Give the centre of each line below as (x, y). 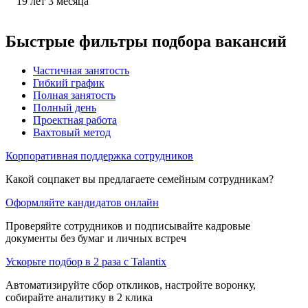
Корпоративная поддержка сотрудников (99, 155)
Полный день (65, 107)
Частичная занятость (81, 70)
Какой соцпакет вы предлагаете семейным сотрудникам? (140, 179)
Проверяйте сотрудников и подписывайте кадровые (128, 225)
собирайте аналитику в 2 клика (79, 297)
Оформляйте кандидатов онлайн (82, 202)
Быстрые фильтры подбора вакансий (146, 41)
